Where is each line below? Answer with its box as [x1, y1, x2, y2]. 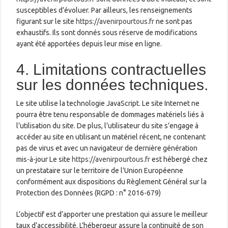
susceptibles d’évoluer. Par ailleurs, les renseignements [16, 6, 193, 14]
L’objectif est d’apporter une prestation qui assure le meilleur [16, 210, 208, 218]
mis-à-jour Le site [16, 155, 72, 163]
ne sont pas [154, 17, 193, 25]
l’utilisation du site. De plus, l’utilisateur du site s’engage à [16, 121, 199, 130]
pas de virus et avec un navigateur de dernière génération [16, 144, 198, 152]
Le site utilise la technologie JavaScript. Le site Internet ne [16, 99, 200, 107]
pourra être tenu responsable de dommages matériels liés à [16, 110, 205, 119]
